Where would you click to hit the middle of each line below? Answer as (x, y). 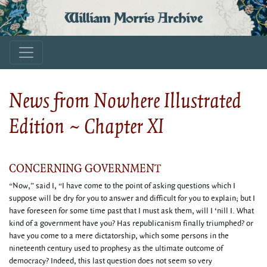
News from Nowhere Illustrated (125, 100)
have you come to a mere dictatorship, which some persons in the (119, 236)
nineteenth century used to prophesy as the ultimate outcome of (116, 249)
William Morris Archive (133, 18)
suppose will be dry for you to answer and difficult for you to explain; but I (132, 198)
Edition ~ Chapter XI (86, 125)
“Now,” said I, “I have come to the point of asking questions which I (122, 186)
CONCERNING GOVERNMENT (85, 168)
